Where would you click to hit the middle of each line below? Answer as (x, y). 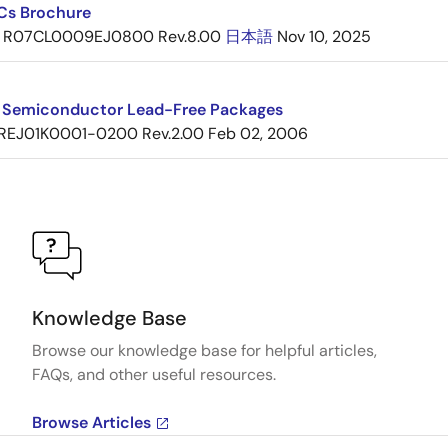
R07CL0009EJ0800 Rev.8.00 (112, 37)
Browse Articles (92, 423)
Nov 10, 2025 (324, 37)
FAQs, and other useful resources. (154, 375)
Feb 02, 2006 (258, 134)
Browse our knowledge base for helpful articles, (205, 351)
